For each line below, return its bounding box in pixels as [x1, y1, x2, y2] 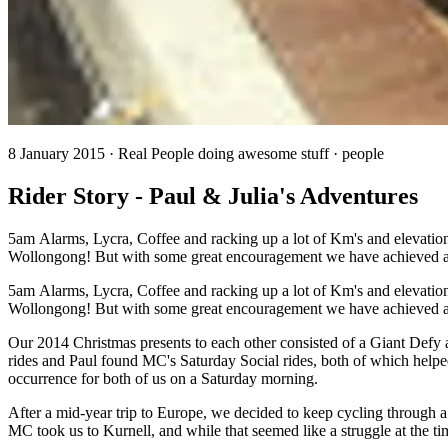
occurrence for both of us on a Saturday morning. [8, 369, 318, 387]
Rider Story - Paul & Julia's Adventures [8, 182, 418, 209]
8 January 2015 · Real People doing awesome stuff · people [8, 145, 384, 162]
